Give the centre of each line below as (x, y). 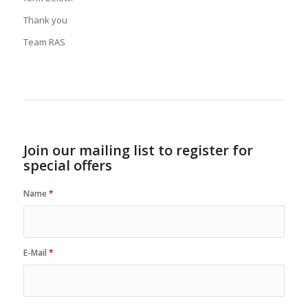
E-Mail (36, 253)
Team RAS (44, 42)
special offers (67, 166)
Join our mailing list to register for (138, 151)
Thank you (45, 20)
